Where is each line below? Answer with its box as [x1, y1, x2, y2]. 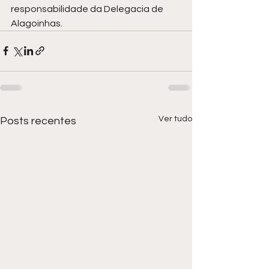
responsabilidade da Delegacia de [11, 4, 165, 14]
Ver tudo [159, 114, 192, 123]
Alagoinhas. [11, 18, 62, 28]
